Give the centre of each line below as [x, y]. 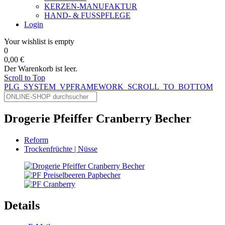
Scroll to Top [25, 78]
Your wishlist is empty [39, 41]
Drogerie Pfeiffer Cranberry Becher [98, 118]
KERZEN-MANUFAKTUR [91, 6]
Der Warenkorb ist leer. [41, 69]
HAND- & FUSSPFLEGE [87, 15]
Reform [36, 140]
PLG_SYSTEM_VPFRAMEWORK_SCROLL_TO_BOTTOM [108, 87]
